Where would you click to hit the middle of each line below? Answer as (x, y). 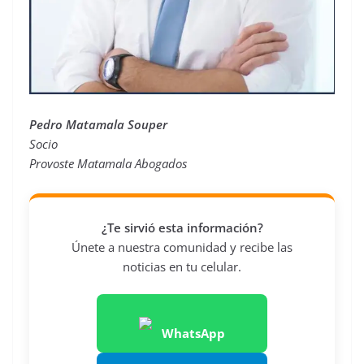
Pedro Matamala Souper (98, 124)
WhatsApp (193, 334)
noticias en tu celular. (182, 266)
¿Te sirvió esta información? (182, 227)
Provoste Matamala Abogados (108, 163)
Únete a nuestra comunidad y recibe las (182, 247)
